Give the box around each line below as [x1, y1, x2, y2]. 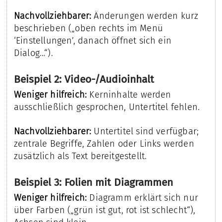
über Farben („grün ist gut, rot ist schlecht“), [13, 205, 196, 216]
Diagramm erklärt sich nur [87, 192, 198, 204]
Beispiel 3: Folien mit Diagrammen [13, 176, 173, 189]
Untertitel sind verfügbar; [91, 125, 199, 137]
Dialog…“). [13, 47, 53, 58]
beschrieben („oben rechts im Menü [13, 22, 163, 34]
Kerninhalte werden [87, 89, 171, 100]
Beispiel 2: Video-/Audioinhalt [13, 72, 154, 86]
